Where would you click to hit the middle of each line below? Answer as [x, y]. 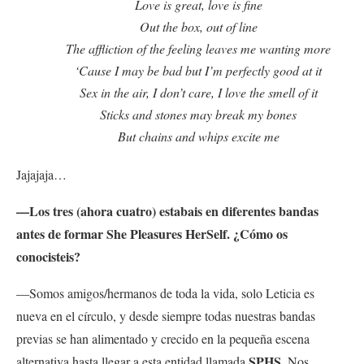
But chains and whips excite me [198, 136]
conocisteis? [50, 257]
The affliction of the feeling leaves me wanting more [198, 49]
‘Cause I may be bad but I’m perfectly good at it [198, 71]
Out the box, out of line [198, 27]
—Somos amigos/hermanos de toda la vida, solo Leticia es [165, 293]
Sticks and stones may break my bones [198, 115]
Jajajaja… [41, 175]
